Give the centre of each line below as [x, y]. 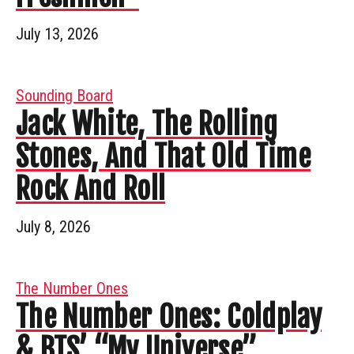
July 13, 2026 [57, 34]
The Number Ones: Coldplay [169, 317]
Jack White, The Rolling [147, 124]
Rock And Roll [91, 189]
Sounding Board [64, 95]
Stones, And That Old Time [164, 156]
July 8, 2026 [53, 226]
